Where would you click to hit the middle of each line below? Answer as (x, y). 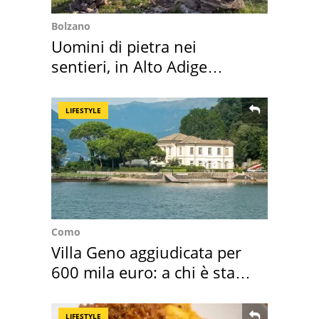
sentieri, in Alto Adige (129, 66)
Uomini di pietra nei (124, 46)
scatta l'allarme (106, 86)
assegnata (88, 292)
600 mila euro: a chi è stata (150, 272)
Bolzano (71, 26)
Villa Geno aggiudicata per (146, 252)
